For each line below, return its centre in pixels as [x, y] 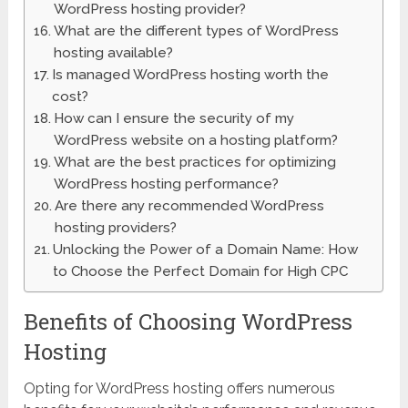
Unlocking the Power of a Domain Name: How [206, 250]
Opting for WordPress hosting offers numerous [180, 389]
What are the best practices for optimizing [195, 163]
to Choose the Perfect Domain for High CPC [201, 272]
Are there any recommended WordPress [190, 206]
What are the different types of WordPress [197, 31]
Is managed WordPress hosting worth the [191, 75]
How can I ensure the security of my [174, 119]
